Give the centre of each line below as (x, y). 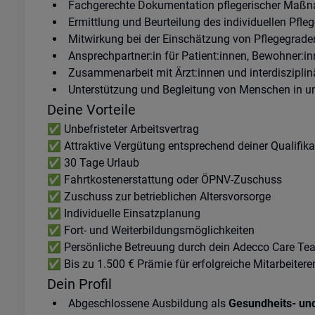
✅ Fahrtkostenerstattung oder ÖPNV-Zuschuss (164, 180)
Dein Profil (79, 284)
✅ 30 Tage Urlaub (93, 163)
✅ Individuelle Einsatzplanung (123, 213)
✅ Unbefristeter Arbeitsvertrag (123, 129)
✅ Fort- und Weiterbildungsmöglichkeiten (150, 230)
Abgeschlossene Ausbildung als (148, 303)
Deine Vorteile (91, 110)
